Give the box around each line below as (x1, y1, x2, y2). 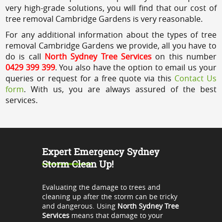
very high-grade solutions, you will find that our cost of (5, 2, 217, 13)
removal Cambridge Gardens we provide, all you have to (5, 40, 217, 51)
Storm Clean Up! (42, 157, 113, 170)
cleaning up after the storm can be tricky (42, 191, 177, 201)
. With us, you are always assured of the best (24, 83, 217, 95)
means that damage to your (69, 210, 163, 220)
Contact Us (174, 72, 217, 84)
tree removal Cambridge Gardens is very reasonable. (5, 13, 203, 24)
